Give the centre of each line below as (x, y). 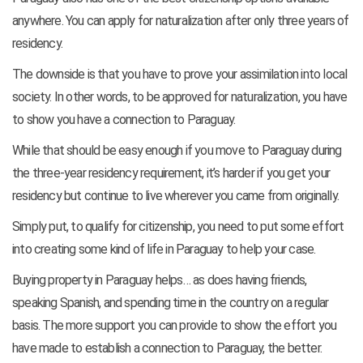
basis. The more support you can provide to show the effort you (175, 326)
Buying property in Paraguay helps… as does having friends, (160, 280)
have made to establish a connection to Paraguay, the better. (167, 348)
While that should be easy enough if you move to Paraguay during (177, 151)
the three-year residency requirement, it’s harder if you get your (171, 173)
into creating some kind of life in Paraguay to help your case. (164, 250)
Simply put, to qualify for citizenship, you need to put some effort (178, 227)
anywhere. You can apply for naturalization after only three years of (181, 21)
